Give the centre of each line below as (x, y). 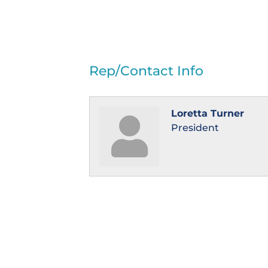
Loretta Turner (208, 114)
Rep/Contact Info (147, 71)
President (195, 128)
